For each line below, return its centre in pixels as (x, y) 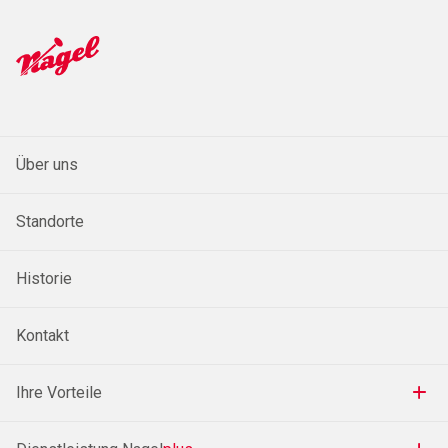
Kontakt (42, 336)
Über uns (47, 165)
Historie (44, 279)
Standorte (50, 222)
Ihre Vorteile (59, 393)
